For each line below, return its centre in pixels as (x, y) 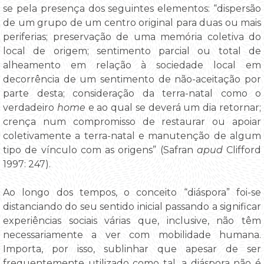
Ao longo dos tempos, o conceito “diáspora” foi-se (132, 192)
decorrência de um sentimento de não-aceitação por (132, 79)
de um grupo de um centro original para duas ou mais (132, 22)
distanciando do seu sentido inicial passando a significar (132, 206)
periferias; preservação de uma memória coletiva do (132, 37)
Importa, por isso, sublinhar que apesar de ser (132, 249)
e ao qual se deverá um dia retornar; (173, 107)
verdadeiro (30, 107)
